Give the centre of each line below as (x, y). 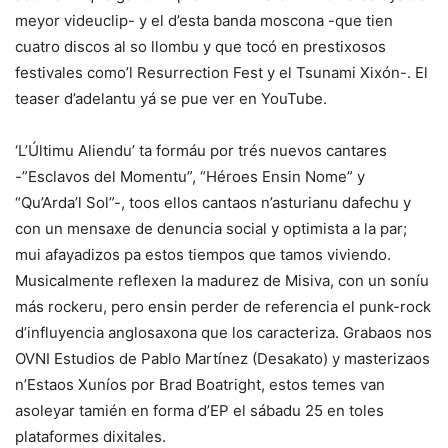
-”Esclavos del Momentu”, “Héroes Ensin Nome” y (190, 177)
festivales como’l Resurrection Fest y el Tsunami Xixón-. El (221, 73)
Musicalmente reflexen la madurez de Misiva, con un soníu (222, 281)
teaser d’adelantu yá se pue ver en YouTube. (171, 99)
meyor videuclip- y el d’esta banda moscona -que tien (204, 21)
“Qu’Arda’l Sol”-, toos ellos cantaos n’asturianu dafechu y (213, 203)
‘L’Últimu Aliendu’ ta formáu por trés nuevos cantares (201, 151)
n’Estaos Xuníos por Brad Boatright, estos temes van (200, 385)
